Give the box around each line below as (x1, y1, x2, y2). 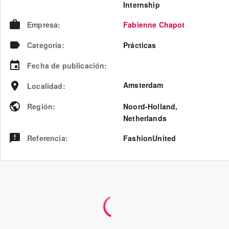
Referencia (27, 132, 65, 143)
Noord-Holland (123, 101, 176, 111)
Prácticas (123, 39, 156, 50)
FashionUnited (123, 132, 176, 143)
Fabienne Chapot (123, 19, 185, 30)
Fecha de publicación (27, 60, 105, 71)
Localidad (27, 80, 63, 91)
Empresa (27, 19, 58, 30)
